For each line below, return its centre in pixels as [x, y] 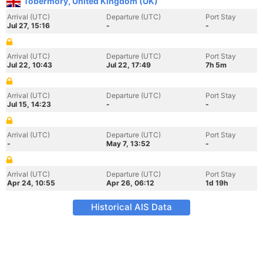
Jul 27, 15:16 [28, 26]
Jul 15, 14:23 [29, 104]
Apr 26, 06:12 [130, 183]
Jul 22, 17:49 [129, 65]
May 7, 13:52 [128, 144]
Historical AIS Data [131, 207]
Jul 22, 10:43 [30, 65]
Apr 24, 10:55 [31, 183]
